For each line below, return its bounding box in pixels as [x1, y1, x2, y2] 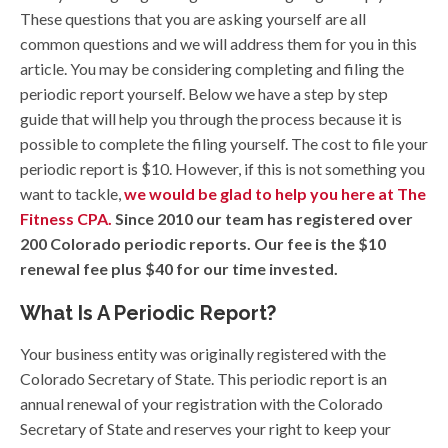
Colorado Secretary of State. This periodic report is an [20, 369, 387, 389]
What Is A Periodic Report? [20, 301, 276, 326]
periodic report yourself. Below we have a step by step [20, 84, 388, 104]
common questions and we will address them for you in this [20, 34, 417, 54]
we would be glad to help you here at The [124, 184, 426, 204]
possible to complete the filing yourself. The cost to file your [20, 134, 428, 154]
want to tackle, [20, 184, 124, 204]
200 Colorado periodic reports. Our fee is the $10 [20, 234, 386, 254]
